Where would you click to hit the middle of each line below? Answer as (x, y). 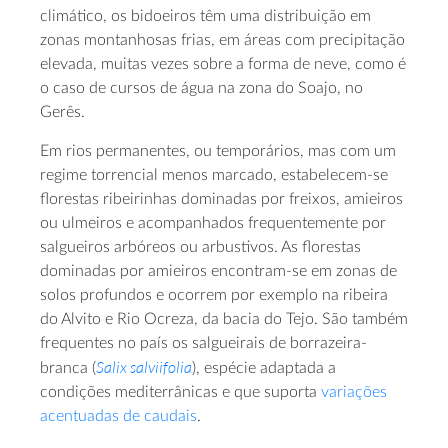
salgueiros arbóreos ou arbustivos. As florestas (200, 247)
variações (354, 392)
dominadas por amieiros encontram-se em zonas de (218, 271)
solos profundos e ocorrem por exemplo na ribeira (214, 295)
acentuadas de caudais (118, 416)
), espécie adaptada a (264, 368)
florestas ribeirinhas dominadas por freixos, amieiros (221, 199)
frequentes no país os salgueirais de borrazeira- (203, 343)
